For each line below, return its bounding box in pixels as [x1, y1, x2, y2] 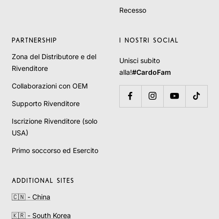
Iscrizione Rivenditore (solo [12, 116, 97, 125]
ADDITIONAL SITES [12, 176, 74, 184]
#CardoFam [132, 67, 171, 76]
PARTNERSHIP [12, 36, 57, 44]
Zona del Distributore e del [12, 52, 96, 61]
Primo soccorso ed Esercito [12, 146, 98, 154]
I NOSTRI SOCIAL [119, 36, 178, 44]
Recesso [119, 5, 146, 14]
